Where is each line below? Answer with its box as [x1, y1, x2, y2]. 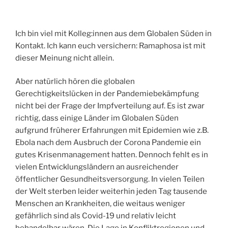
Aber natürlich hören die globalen [15, 77, 135, 87]
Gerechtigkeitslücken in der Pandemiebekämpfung [15, 89, 199, 99]
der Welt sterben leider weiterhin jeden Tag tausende [15, 187, 207, 196]
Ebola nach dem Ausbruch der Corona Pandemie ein [15, 138, 201, 148]
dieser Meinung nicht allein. [15, 53, 114, 63]
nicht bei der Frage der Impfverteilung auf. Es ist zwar [15, 101, 205, 111]
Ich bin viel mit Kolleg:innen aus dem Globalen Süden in [15, 28, 212, 38]
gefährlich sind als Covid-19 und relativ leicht [15, 211, 176, 221]
